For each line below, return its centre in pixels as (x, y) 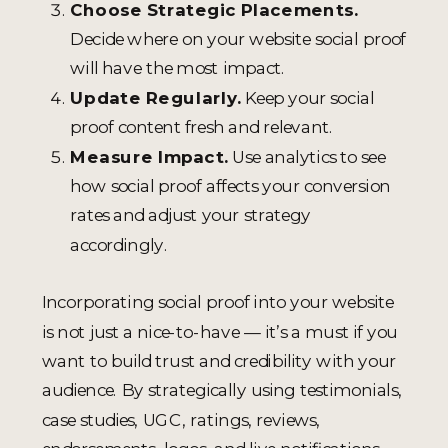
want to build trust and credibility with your (219, 360)
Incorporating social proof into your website (218, 302)
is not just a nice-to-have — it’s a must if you (220, 331)
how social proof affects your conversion (230, 185)
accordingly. (119, 244)
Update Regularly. (155, 97)
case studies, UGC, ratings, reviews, (183, 419)
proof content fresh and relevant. (202, 127)
